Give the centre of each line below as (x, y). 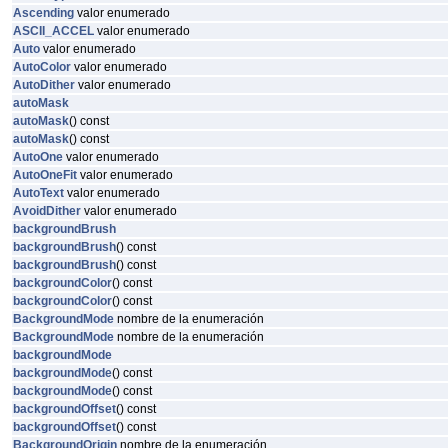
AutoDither (44, 85)
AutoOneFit (45, 175)
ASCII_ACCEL (53, 31)
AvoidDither (47, 211)
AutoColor (42, 67)
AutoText (38, 193)
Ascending (43, 13)
